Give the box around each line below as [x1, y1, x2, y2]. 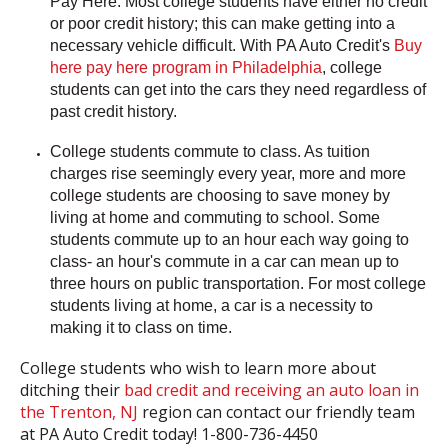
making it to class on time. [50, 318, 232, 336]
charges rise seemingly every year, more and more [50, 164, 406, 182]
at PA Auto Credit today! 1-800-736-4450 [20, 422, 318, 445]
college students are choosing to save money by [50, 186, 390, 204]
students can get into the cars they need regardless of [50, 80, 426, 98]
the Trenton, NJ [20, 400, 138, 423]
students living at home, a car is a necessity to [50, 296, 373, 314]
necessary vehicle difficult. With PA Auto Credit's [50, 36, 394, 54]
